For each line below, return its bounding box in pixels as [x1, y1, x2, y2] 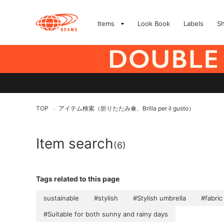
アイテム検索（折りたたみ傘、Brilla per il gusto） [58, 104, 194, 112]
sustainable [43, 194, 79, 202]
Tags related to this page [36, 174, 119, 183]
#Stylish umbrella [133, 194, 186, 202]
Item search [36, 135, 113, 152]
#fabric [201, 194, 222, 202]
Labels [183, 19, 203, 27]
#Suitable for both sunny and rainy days [43, 210, 168, 218]
